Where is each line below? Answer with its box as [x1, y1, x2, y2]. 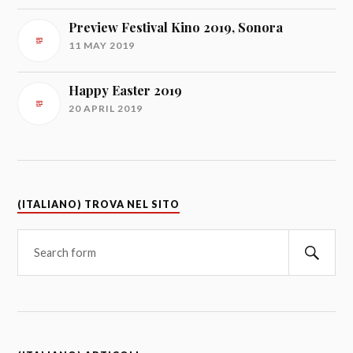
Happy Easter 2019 [69, 81, 183, 98]
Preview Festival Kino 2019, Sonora [69, 18, 284, 35]
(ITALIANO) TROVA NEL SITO [17, 199, 180, 211]
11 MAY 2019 [69, 39, 136, 51]
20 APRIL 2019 [69, 102, 143, 114]
